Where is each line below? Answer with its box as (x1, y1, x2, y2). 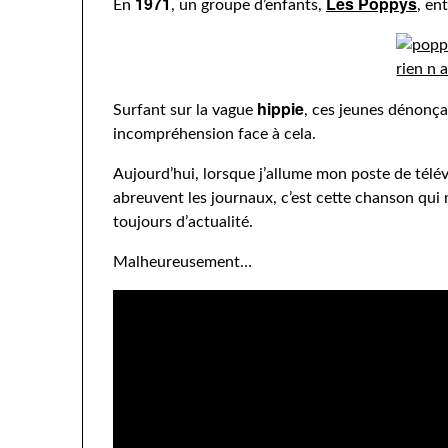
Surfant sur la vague (113, 102, 257, 118)
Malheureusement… (113, 254, 252, 270)
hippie (257, 97, 304, 120)
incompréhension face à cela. (113, 126, 316, 142)
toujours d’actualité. (113, 214, 253, 230)
